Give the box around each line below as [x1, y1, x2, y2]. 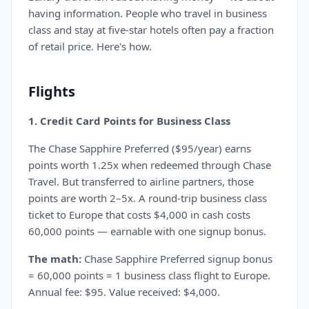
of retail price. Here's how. [28, 39, 152, 53]
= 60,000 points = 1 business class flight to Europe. [28, 268, 270, 282]
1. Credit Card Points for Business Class [28, 114, 230, 128]
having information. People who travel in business [28, 6, 267, 20]
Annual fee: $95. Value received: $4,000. [28, 285, 220, 299]
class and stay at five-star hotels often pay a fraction [28, 23, 274, 37]
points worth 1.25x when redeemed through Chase [28, 158, 271, 172]
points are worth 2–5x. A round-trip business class [28, 191, 267, 205]
